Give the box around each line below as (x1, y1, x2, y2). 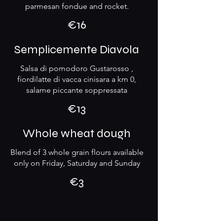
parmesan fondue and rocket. (25, 1, 129, 11)
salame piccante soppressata (26, 85, 127, 95)
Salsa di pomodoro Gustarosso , (20, 64, 133, 73)
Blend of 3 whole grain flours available (10, 147, 144, 157)
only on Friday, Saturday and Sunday (13, 158, 140, 168)
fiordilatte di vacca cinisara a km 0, (17, 74, 136, 84)
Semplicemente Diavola (14, 42, 139, 57)
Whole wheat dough (23, 126, 131, 141)
